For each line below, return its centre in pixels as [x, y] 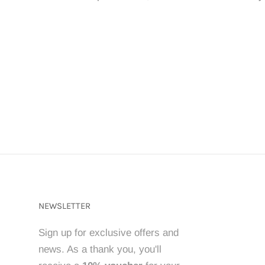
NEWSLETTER [64, 206]
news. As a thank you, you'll [100, 250]
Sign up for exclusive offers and [109, 233]
